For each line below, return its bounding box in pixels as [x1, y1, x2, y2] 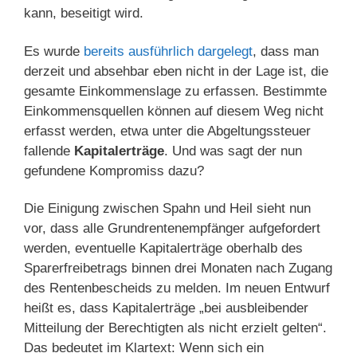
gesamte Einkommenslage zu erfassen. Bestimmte [24, 83, 327, 99]
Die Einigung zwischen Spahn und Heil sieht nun [24, 200, 311, 216]
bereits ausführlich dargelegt [84, 43, 253, 59]
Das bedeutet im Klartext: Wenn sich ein [24, 339, 264, 355]
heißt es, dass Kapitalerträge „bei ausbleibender [24, 300, 308, 316]
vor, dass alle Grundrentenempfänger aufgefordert [24, 220, 320, 236]
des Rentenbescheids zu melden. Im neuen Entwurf [24, 280, 330, 296]
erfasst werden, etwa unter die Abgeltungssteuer [24, 123, 311, 139]
